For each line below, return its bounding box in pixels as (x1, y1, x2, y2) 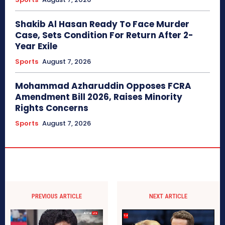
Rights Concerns (15, 102, 88, 115)
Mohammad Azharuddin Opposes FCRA (15, 80, 191, 92)
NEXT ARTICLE (149, 192, 187, 200)
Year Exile (15, 40, 57, 53)
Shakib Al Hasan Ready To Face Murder (15, 18, 189, 31)
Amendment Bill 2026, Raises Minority (15, 91, 182, 103)
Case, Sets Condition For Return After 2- (15, 29, 193, 42)
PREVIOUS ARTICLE (32, 192, 82, 200)
